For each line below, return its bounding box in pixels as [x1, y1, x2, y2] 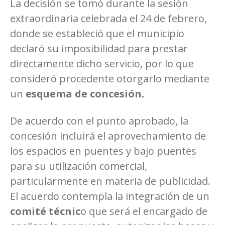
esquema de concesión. [26, 86, 144, 100]
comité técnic [10, 204, 80, 218]
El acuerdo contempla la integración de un [10, 189, 209, 203]
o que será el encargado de [80, 204, 207, 218]
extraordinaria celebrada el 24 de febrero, [10, 11, 207, 25]
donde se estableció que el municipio [10, 26, 184, 40]
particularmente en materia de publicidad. [10, 174, 210, 188]
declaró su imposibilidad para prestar [10, 41, 188, 55]
